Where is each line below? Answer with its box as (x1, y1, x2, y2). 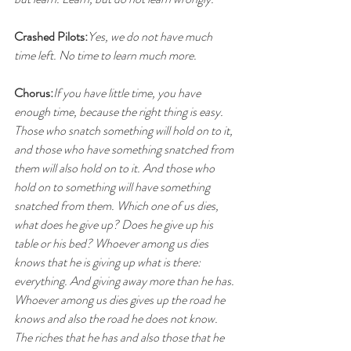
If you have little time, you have (53, 83, 203, 102)
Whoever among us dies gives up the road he (14, 290, 227, 309)
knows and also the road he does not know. (14, 309, 220, 327)
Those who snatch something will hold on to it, (14, 121, 235, 139)
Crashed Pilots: (14, 27, 88, 45)
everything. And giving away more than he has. (14, 271, 237, 290)
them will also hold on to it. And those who (14, 158, 217, 177)
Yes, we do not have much (88, 27, 215, 45)
